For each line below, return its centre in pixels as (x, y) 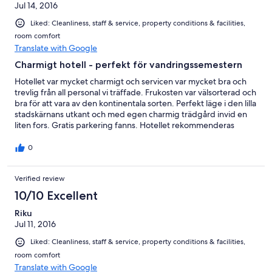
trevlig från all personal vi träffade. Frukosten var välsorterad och (135, 93)
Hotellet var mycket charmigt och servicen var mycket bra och (131, 82)
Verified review (40, 179)
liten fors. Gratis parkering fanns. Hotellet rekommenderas (124, 125)
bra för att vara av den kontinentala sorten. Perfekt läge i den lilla (135, 104)
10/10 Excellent (56, 196)
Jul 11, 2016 (35, 224)
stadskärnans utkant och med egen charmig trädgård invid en (131, 114)
